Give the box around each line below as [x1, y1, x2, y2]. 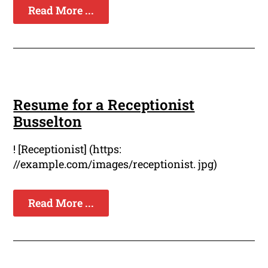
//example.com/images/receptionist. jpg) [13, 157, 218, 172]
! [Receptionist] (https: [13, 142, 122, 157]
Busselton [13, 112, 82, 132]
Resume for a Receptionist [13, 95, 195, 115]
